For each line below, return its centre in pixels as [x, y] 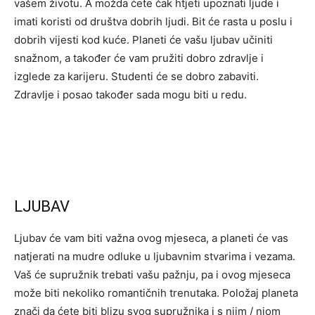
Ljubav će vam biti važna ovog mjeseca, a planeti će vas [151, 238]
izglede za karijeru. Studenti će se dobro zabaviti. [136, 76]
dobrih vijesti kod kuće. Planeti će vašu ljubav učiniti [143, 40]
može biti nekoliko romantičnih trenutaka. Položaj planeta [156, 293]
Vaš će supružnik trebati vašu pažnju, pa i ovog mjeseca [152, 275]
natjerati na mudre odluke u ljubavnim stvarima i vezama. [155, 256]
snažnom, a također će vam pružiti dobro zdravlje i [139, 58]
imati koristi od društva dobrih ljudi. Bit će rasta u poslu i [153, 21]
